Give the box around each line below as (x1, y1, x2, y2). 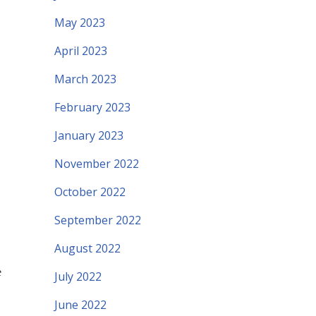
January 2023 (54, 128, 123, 144)
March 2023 (54, 71, 116, 87)
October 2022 (54, 184, 126, 200)
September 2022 (54, 212, 141, 229)
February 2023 (54, 99, 130, 116)
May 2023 (54, 15, 105, 31)
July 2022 (54, 269, 102, 285)
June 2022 (54, 297, 107, 313)
